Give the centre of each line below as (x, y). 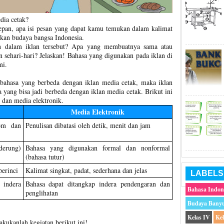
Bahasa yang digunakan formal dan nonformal (97, 148)
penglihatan (41, 193)
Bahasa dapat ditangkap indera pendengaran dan (97, 184)
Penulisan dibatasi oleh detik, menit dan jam (88, 125)
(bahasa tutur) (45, 157)
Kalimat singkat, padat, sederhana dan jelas (86, 170)
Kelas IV (199, 217)
